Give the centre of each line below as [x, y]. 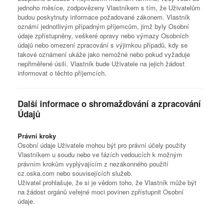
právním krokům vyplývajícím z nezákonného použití [93, 164]
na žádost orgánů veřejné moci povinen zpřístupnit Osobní [101, 192]
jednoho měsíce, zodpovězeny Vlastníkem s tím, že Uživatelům [109, 8]
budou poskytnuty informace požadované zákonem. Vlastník [104, 17]
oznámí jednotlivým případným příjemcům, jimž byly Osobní [103, 26]
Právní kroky [37, 136]
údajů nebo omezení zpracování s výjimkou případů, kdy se [103, 45]
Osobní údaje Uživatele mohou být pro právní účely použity [102, 145]
